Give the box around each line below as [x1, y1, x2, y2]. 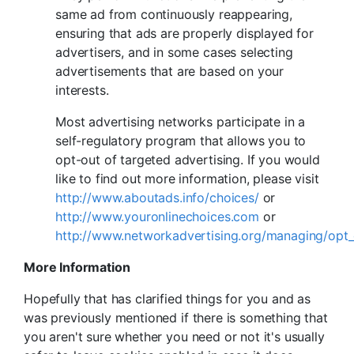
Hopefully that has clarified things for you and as [24, 291, 311, 307]
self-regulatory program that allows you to [55, 133, 307, 149]
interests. [55, 82, 109, 99]
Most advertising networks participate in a [55, 114, 306, 130]
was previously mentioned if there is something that [24, 310, 328, 326]
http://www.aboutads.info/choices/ [55, 190, 259, 206]
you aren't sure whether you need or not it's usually [24, 329, 325, 345]
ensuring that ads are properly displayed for [55, 25, 314, 42]
